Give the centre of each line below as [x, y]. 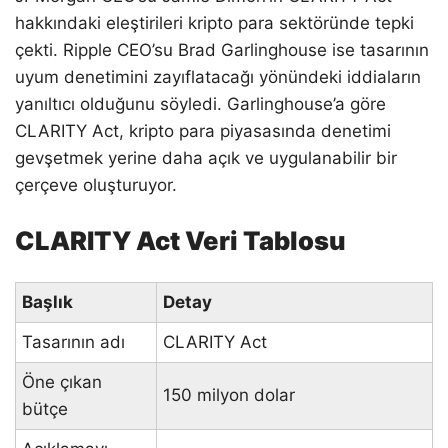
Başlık [47, 301]
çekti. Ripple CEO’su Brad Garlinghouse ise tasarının [222, 49]
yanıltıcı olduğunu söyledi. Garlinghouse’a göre [200, 103]
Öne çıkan [62, 381]
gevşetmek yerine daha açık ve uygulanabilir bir [206, 157]
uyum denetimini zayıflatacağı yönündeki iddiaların [218, 76]
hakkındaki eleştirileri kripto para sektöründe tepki [214, 22]
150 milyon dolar [229, 394]
